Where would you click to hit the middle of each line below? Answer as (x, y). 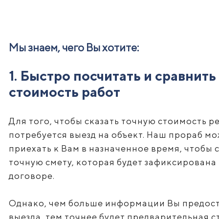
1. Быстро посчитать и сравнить (112, 76)
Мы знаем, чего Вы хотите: (74, 47)
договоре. (32, 176)
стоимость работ (64, 92)
